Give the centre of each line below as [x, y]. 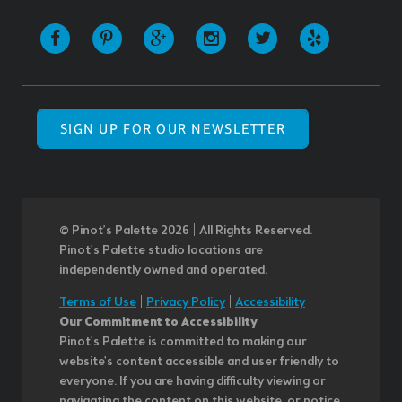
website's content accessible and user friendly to [199, 362]
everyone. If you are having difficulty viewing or [192, 381]
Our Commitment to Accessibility [158, 322]
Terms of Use [98, 302]
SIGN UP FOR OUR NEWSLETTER [173, 128]
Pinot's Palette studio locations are [161, 250]
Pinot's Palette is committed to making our [183, 342]
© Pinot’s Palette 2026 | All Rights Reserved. [186, 231]
